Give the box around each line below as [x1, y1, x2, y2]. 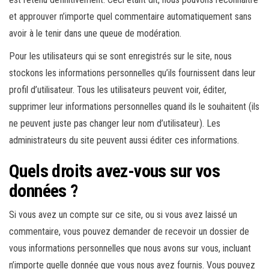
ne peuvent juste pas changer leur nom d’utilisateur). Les [9, 118, 220, 129]
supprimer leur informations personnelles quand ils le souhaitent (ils [9, 101, 259, 112]
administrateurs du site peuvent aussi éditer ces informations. [9, 134, 239, 146]
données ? [9, 180, 78, 201]
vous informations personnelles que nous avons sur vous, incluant [9, 243, 251, 254]
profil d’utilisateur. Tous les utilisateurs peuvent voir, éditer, [9, 84, 226, 95]
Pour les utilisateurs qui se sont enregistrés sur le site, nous [9, 50, 232, 62]
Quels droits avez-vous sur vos [9, 160, 220, 181]
